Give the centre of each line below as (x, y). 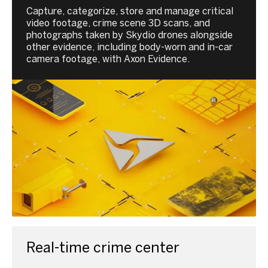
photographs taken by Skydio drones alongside (130, 35)
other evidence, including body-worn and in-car (130, 47)
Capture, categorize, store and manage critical (130, 11)
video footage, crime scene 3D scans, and (118, 23)
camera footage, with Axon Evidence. (108, 59)
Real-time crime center (103, 248)
